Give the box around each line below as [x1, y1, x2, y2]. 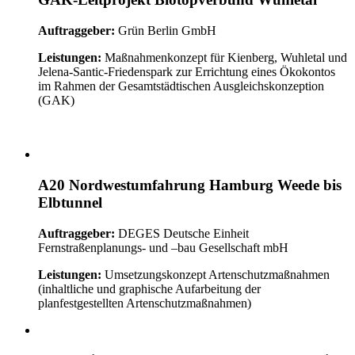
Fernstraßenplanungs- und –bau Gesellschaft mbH [38, 240, 288, 254]
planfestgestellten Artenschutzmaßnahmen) [38, 296, 251, 310]
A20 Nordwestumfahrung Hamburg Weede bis [38, 176, 342, 193]
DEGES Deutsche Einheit [115, 226, 249, 240]
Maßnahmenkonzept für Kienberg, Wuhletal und [101, 51, 347, 65]
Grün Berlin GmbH [115, 24, 216, 38]
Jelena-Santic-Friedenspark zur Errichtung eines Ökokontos [38, 65, 335, 79]
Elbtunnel [38, 193, 102, 211]
